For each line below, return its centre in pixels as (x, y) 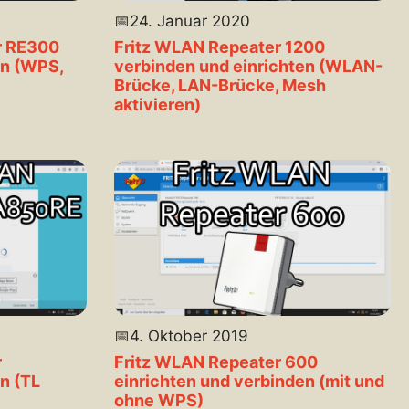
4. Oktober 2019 (189, 336)
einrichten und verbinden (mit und (249, 382)
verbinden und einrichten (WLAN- (248, 67)
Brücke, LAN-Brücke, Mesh (220, 86)
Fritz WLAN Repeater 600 (215, 362)
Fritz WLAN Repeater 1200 (219, 47)
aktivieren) (157, 105)
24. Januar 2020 (189, 21)
